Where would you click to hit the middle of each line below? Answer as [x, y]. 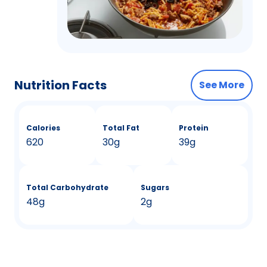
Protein [194, 128]
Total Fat [121, 128]
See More [222, 85]
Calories [43, 128]
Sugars [155, 188]
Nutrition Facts [60, 86]
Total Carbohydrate [67, 188]
